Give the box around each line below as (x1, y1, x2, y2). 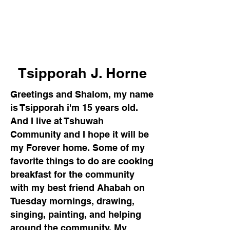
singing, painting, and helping (10, 209, 141, 220)
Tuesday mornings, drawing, (10, 196, 135, 206)
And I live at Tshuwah (10, 116, 104, 126)
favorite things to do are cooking (10, 156, 154, 166)
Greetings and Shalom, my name (10, 89, 154, 100)
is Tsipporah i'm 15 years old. (10, 102, 138, 113)
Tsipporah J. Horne (17, 65, 147, 81)
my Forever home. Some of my (10, 142, 145, 153)
